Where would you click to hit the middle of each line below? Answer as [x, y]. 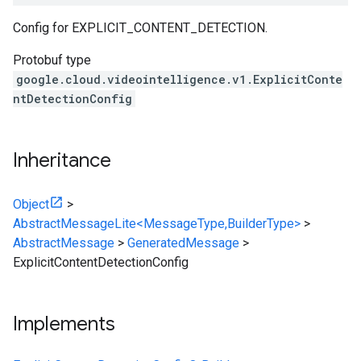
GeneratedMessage [183, 243]
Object [31, 204]
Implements [64, 324]
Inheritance [62, 160]
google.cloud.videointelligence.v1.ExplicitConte [179, 79]
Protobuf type [52, 60]
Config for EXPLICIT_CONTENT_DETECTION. [140, 28]
